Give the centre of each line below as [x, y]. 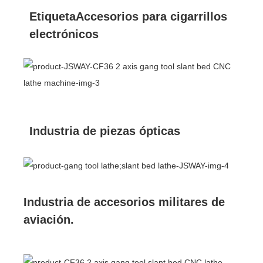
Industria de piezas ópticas [105, 131]
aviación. [49, 219]
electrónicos [64, 34]
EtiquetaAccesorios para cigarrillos [128, 16]
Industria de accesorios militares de [124, 202]
